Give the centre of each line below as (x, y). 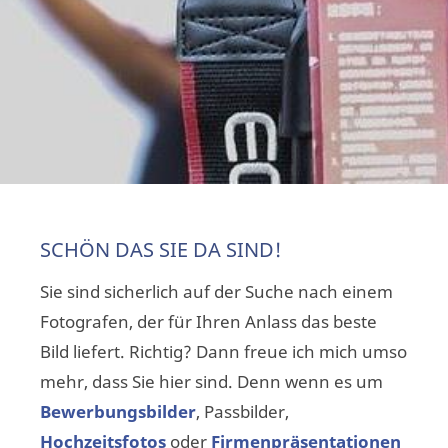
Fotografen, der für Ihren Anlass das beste (208, 321)
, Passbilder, (242, 411)
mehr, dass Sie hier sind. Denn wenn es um (211, 381)
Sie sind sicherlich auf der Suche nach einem (216, 291)
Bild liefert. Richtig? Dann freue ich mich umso (223, 351)
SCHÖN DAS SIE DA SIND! (161, 249)
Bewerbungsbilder (118, 411)
